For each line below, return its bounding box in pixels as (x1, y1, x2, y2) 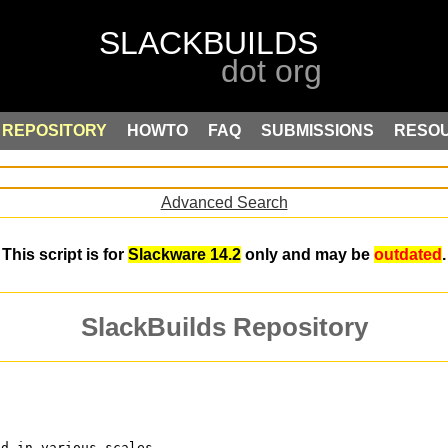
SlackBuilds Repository (80, 313, 368, 342)
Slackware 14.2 (128, 246, 241, 264)
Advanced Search (160, 193, 288, 211)
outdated (374, 246, 442, 264)
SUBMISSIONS (261, 122, 374, 139)
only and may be (241, 246, 374, 264)
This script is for (2, 246, 128, 264)
